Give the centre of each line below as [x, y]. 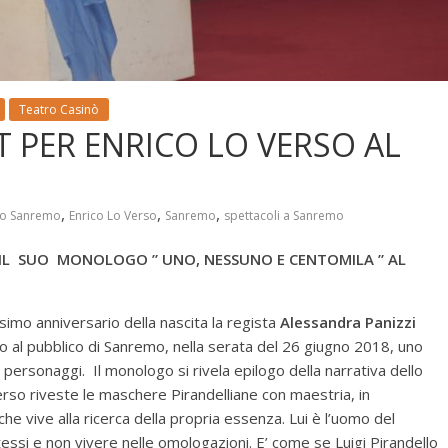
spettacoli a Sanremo [284, 216]
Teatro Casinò [59, 110]
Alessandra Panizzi [348, 322]
